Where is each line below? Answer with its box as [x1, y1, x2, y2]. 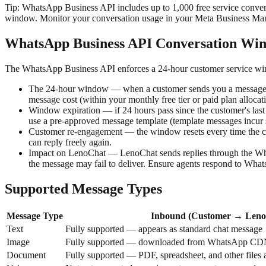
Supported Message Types [5, 180, 162, 197]
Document [7, 249, 46, 260]
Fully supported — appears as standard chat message [65, 223, 262, 234]
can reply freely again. [28, 137, 112, 147]
